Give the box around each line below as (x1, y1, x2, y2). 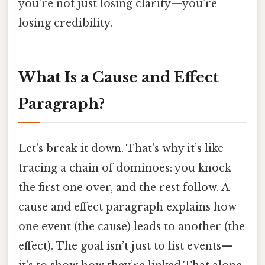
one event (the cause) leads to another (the (18, 219, 245, 233)
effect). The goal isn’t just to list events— (18, 239, 232, 253)
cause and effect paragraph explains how (18, 200, 237, 214)
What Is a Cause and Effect (18, 69, 219, 86)
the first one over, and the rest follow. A (18, 180, 229, 194)
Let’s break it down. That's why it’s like (18, 141, 224, 155)
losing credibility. (18, 16, 112, 30)
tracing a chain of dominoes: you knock (18, 161, 231, 174)
